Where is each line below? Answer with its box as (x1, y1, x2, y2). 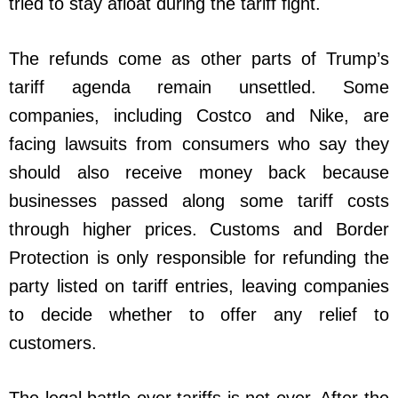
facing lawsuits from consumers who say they (9, 133, 389, 154)
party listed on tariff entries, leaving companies (9, 275, 389, 296)
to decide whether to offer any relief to (9, 304, 389, 324)
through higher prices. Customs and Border (9, 219, 389, 239)
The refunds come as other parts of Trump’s (9, 48, 389, 68)
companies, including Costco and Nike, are (9, 105, 389, 125)
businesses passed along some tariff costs (9, 190, 389, 211)
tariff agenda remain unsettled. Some (9, 76, 389, 97)
